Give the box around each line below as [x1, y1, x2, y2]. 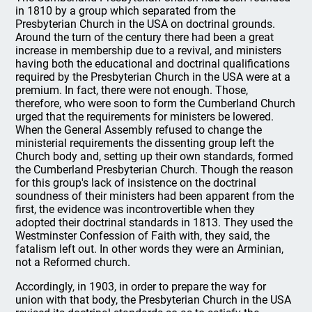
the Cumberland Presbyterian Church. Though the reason [15, 162, 294, 176]
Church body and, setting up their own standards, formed [15, 149, 294, 163]
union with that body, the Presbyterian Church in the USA [15, 292, 292, 306]
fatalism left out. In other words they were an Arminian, [15, 242, 284, 256]
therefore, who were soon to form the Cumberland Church [15, 96, 296, 110]
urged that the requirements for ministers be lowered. [15, 109, 274, 123]
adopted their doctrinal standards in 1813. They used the [15, 215, 293, 229]
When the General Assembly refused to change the [15, 123, 263, 136]
